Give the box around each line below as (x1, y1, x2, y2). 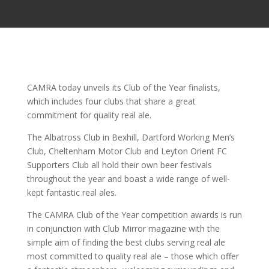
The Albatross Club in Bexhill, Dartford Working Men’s (26, 131, 235, 143)
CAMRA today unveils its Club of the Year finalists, (26, 82, 220, 93)
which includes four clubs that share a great (26, 95, 196, 107)
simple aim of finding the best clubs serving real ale (26, 237, 225, 248)
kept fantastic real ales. (26, 187, 116, 198)
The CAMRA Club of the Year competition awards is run (26, 209, 242, 220)
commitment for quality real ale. (26, 109, 151, 121)
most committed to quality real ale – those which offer (26, 250, 239, 262)
